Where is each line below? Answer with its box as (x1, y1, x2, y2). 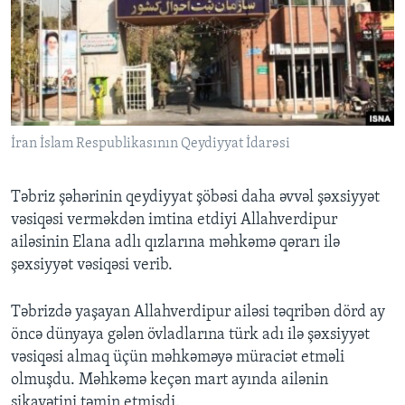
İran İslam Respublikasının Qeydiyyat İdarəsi (11, 137, 290, 152)
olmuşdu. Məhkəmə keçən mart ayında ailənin (11, 372, 328, 390)
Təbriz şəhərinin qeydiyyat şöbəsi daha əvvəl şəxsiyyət (11, 189, 380, 207)
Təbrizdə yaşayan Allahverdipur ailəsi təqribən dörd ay (11, 304, 385, 322)
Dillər (31, 124, 71, 142)
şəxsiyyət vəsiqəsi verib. (11, 257, 173, 275)
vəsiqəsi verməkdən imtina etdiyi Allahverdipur (11, 212, 337, 230)
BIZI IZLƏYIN (16, 41, 81, 54)
